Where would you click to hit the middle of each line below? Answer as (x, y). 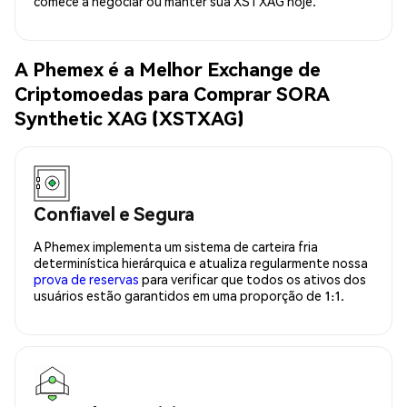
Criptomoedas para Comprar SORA (172, 94)
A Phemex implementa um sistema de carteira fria (176, 246)
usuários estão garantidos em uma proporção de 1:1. (189, 295)
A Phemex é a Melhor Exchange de (168, 69)
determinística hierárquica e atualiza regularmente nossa (201, 262)
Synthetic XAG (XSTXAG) (129, 118)
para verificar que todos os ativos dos (253, 278)
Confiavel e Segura (114, 213)
